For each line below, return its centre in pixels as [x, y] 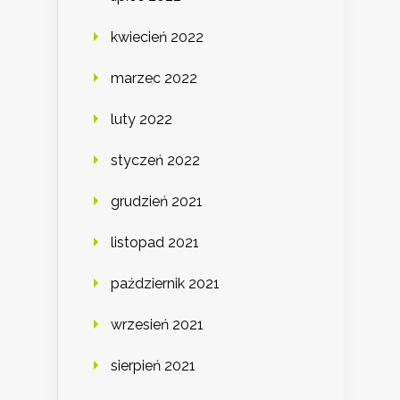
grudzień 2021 [157, 201]
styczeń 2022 [155, 160]
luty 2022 [142, 119]
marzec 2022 [154, 78]
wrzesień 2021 [157, 324]
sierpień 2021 [153, 365]
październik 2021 [165, 283]
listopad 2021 [155, 242]
